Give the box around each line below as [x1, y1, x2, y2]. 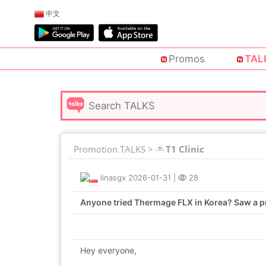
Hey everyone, [80, 245, 137, 255]
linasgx [100, 173, 126, 182]
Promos [168, 53, 205, 65]
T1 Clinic [166, 143, 204, 155]
